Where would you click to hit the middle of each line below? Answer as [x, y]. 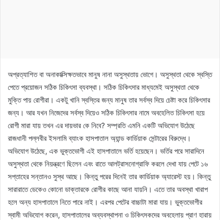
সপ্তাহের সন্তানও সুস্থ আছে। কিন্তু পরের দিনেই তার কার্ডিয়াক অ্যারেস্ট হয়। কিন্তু [109, 176]
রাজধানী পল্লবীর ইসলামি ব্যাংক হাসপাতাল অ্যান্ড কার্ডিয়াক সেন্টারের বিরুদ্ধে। [99, 138]
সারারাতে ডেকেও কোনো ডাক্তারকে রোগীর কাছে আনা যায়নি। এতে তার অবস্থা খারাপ [108, 189]
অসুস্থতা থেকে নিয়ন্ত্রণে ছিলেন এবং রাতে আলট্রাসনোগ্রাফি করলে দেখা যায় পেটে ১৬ [108, 164]
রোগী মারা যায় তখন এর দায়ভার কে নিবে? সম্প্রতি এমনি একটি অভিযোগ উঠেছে [101, 125]
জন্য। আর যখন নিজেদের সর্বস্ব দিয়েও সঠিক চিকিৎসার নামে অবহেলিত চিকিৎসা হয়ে [106, 112]
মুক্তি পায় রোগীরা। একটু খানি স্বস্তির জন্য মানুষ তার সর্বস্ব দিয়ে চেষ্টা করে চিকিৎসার [109, 100]
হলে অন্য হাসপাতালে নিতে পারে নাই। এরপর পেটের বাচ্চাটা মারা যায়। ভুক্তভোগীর [105, 202]
